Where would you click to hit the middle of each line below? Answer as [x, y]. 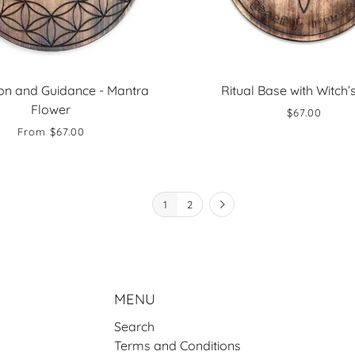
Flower [51, 109]
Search [134, 326]
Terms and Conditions [177, 345]
